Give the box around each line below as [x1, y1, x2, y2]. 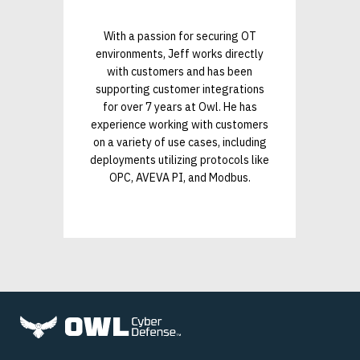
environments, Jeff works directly [96, 46, 264, 61]
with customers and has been [107, 63, 252, 79]
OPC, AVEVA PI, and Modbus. [108, 170, 251, 185]
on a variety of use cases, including [92, 134, 267, 149]
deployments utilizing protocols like [90, 152, 269, 167]
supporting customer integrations [95, 81, 264, 96]
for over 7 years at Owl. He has [102, 99, 257, 114]
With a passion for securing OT [103, 28, 256, 43]
